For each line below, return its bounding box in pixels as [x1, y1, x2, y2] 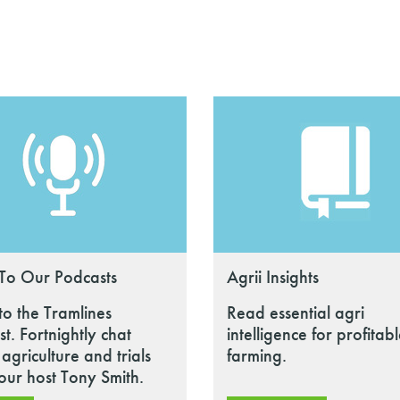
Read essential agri [227, 301, 364, 324]
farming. [227, 344, 287, 367]
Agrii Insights [227, 265, 319, 288]
